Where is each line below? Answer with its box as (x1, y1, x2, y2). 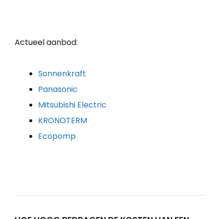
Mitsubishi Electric (38, 99, 107, 110)
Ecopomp (38, 130, 76, 142)
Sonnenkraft (38, 67, 86, 79)
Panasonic (38, 83, 78, 95)
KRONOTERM (38, 114, 87, 126)
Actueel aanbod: (15, 36, 78, 48)
